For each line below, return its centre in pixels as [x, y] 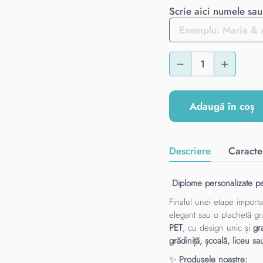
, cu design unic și [218, 228]
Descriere [190, 151]
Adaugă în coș [222, 106]
